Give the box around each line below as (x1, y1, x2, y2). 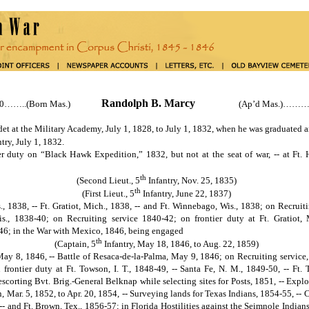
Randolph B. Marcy (101, 97, 195, 109)
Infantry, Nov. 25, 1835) (146, 175, 237, 186)
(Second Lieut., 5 (76, 175, 140, 186)
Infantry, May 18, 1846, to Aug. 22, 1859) (101, 239, 259, 250)
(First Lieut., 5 (81, 188, 134, 199)
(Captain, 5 (54, 239, 96, 250)
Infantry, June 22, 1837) (140, 188, 231, 199)
